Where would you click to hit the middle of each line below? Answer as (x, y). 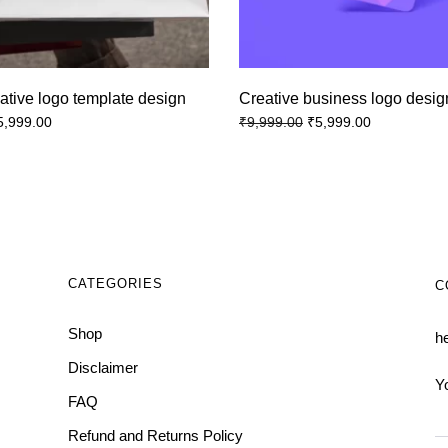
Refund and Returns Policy (156, 436)
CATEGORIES (116, 284)
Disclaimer (103, 368)
